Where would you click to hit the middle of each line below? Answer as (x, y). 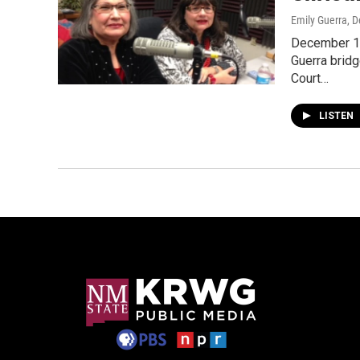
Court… (310, 78)
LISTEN (337, 116)
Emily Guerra (319, 20)
